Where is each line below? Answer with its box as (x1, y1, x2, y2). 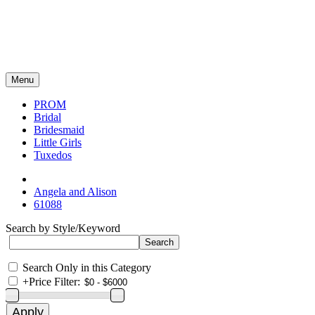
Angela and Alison (34, 186, 117, 198)
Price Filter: (29, 276, 80, 288)
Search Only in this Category (22, 262, 151, 274)
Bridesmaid (34, 124, 84, 136)
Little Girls (34, 136, 82, 148)
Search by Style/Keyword (6, 222, 120, 234)
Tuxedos (34, 149, 72, 161)
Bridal (34, 111, 61, 123)
